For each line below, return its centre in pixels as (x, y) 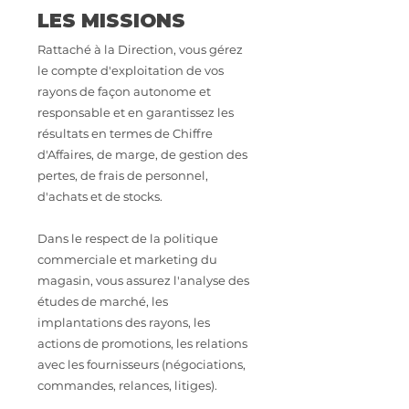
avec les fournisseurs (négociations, (142, 364)
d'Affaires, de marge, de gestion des (142, 154)
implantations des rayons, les (124, 322)
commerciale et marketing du (127, 259)
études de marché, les (103, 301)
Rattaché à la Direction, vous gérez (140, 49)
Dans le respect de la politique (128, 238)
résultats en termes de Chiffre (125, 133)
